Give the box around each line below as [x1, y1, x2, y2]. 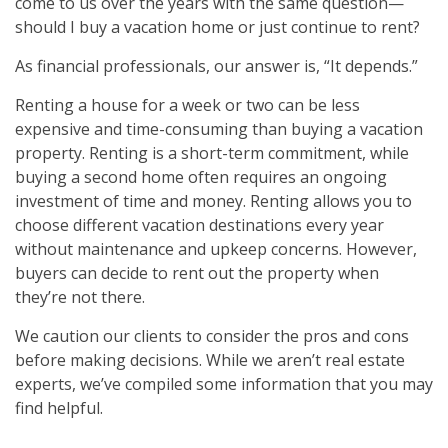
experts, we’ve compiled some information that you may [15, 373, 433, 396]
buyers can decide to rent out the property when [15, 262, 379, 285]
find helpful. [15, 397, 107, 420]
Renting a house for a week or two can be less [15, 94, 360, 117]
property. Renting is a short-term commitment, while [15, 142, 409, 165]
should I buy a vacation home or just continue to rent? [15, 16, 420, 39]
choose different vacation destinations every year [15, 214, 384, 237]
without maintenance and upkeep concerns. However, [15, 238, 417, 261]
